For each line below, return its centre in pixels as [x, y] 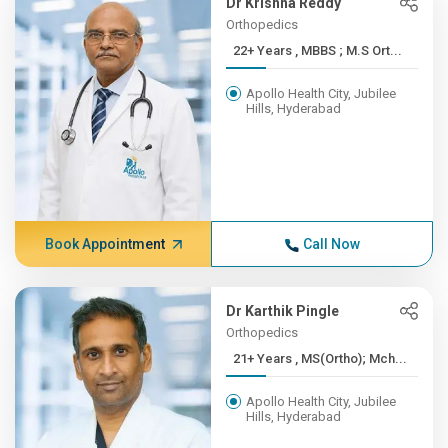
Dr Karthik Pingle [283, 311]
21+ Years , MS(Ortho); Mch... [351, 358]
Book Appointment [104, 244]
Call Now [331, 244]
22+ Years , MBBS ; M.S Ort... [349, 50]
